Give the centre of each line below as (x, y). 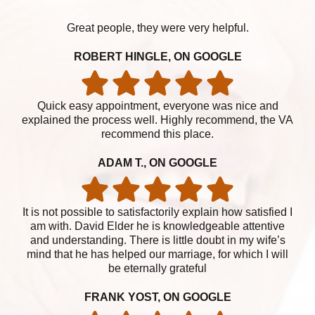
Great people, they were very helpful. (157, 28)
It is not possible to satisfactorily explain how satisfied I (157, 212)
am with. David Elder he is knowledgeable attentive (157, 226)
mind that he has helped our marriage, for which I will (157, 255)
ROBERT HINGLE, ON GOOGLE (157, 57)
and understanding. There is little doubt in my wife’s (157, 240)
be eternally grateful (157, 269)
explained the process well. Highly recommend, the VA (157, 120)
